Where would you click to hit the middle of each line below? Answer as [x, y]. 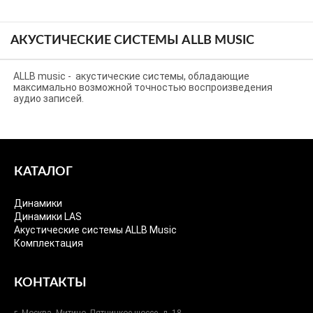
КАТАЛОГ [43, 172]
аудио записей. [49, 98]
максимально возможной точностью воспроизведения [143, 87]
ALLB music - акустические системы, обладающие [131, 76]
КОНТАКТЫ [50, 283]
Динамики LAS [48, 217]
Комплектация [49, 243]
